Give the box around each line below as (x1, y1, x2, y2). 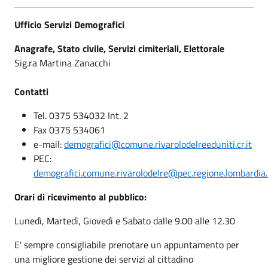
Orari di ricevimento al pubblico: (14, 189, 147, 204)
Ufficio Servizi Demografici (14, 17, 124, 32)
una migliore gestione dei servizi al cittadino (14, 251, 196, 266)
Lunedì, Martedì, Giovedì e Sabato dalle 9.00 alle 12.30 (14, 213, 235, 228)
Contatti (14, 84, 48, 99)
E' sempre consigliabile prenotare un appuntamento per (14, 237, 239, 252)
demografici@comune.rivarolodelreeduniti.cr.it (64, 136, 252, 151)
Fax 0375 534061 (33, 122, 105, 137)
